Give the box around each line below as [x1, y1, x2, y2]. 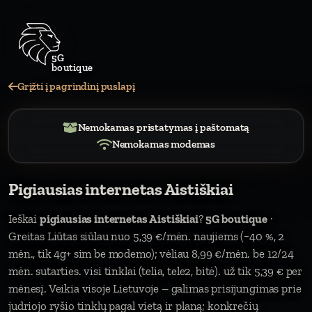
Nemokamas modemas [111, 138, 216, 150]
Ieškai [8, 212, 40, 226]
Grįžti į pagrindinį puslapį [17, 80, 135, 93]
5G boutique [205, 212, 267, 226]
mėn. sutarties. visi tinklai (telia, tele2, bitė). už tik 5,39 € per [8, 264, 303, 278]
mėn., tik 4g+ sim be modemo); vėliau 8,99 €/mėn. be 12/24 [8, 247, 294, 260]
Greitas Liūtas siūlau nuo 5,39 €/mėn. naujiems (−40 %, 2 [8, 229, 285, 243]
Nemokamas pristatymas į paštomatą [77, 121, 250, 134]
